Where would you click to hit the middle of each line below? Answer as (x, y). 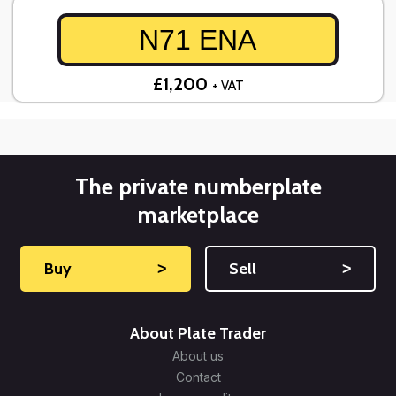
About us (198, 356)
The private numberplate (198, 187)
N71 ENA (198, 40)
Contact (198, 377)
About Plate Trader (198, 334)
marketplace (198, 215)
